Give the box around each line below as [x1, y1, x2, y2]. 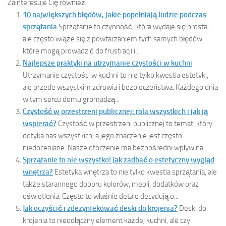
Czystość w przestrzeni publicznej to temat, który [58, 119, 212, 129]
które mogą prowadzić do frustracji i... [23, 46, 140, 56]
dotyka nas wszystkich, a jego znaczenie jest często [23, 131, 182, 141]
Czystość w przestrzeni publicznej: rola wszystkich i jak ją [23, 107, 208, 117]
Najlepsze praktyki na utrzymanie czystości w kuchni [23, 59, 192, 68]
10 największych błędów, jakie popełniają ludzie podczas [23, 10, 206, 20]
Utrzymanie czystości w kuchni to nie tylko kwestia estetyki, [23, 71, 208, 80]
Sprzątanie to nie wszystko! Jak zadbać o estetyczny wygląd [23, 155, 214, 165]
